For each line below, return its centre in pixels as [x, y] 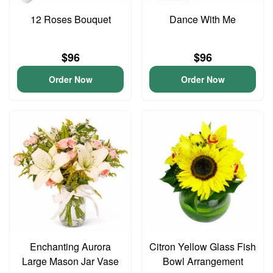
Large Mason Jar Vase [70, 261]
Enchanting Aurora [70, 246]
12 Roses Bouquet [70, 19]
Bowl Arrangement [203, 261]
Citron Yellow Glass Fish [203, 246]
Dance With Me [203, 19]
